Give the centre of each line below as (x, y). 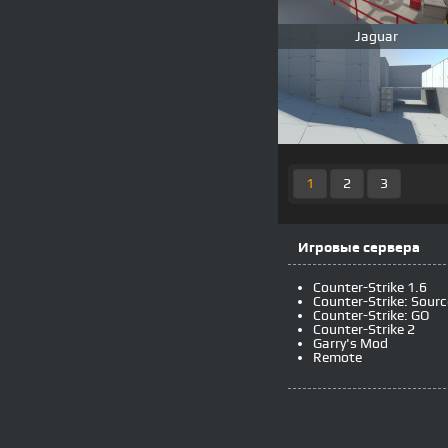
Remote (337, 357)
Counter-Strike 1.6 (370, 287)
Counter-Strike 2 (364, 329)
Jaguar (376, 36)
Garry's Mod (350, 343)
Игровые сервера (359, 247)
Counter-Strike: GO (371, 315)
